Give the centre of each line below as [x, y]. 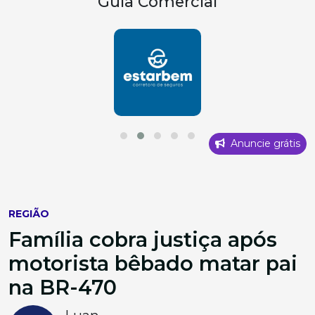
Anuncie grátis [264, 143]
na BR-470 [63, 287]
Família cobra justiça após [143, 239]
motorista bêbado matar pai [153, 263]
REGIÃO [29, 213]
